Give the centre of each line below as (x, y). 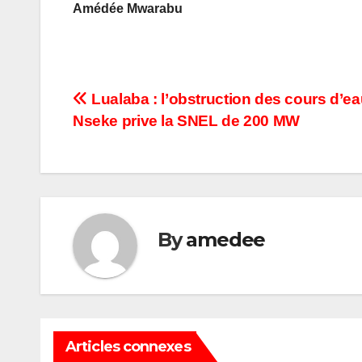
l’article (115, 171)
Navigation (139, 105)
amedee (226, 239)
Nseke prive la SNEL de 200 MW (186, 121)
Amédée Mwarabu (128, 9)
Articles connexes (128, 347)
